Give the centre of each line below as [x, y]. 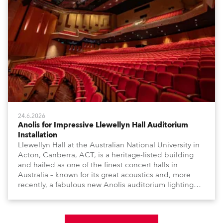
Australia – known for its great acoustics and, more [104, 175]
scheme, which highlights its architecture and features [111, 195]
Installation [38, 135]
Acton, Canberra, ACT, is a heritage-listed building [106, 155]
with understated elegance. [66, 205]
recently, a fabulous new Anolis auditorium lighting [106, 185]
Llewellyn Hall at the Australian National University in [109, 145]
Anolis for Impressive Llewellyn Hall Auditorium [103, 125]
